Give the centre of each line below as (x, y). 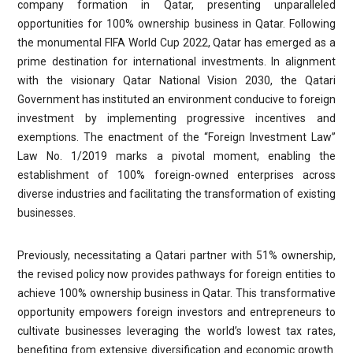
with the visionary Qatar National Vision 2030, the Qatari (176, 80)
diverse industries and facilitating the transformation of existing (176, 194)
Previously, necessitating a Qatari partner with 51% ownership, (176, 255)
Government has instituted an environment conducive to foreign (176, 99)
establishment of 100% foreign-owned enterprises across (176, 175)
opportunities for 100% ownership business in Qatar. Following (176, 24)
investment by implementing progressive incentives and (176, 118)
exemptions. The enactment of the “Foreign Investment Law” (176, 137)
